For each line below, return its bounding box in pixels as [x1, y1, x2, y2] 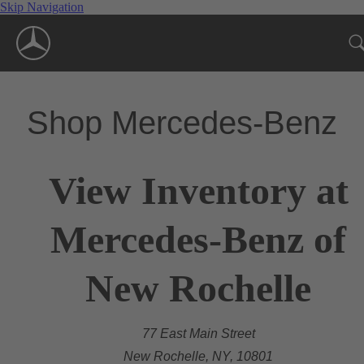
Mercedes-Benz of [50, 217, 346, 261]
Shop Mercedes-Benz [27, 104, 337, 141]
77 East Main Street [141, 326, 255, 340]
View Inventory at [48, 168, 349, 212]
